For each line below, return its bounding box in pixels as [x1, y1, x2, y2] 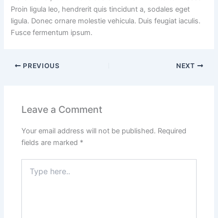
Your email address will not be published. [21, 127, 156, 136]
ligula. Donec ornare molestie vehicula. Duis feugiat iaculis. [11, 17, 201, 26]
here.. [21, 169, 39, 178]
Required [158, 127, 187, 136]
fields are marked [21, 138, 80, 147]
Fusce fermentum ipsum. [11, 28, 93, 37]
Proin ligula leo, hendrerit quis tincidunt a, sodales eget [11, 5, 190, 14]
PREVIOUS [21, 62, 60, 70]
